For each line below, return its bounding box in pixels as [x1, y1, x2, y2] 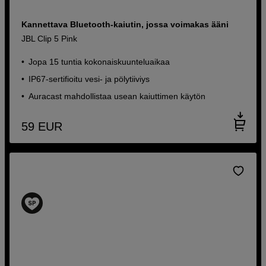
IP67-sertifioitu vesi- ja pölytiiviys [28, 74, 150, 84]
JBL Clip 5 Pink [21, 33, 78, 43]
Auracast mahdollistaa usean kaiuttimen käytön [28, 91, 206, 101]
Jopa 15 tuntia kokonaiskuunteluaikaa [28, 56, 170, 66]
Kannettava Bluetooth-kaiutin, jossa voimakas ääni [21, 19, 229, 29]
